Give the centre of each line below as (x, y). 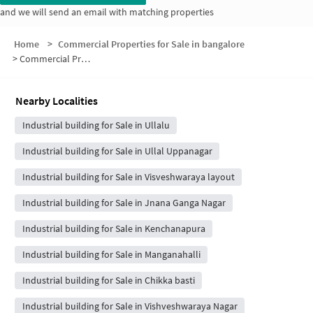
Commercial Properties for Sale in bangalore (151, 44)
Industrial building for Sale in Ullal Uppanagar (117, 151)
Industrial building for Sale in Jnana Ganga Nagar (124, 203)
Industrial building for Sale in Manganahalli (111, 255)
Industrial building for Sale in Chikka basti (108, 281)
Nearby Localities (57, 101)
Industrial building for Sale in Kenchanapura (114, 229)
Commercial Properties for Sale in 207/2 (50, 59)
